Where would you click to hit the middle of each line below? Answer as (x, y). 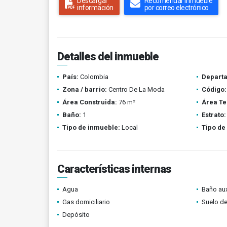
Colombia (93, 77)
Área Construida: (90, 102)
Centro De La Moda (136, 89)
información (95, 8)
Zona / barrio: (85, 89)
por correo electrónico (176, 8)
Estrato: (214, 115)
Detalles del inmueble (108, 56)
